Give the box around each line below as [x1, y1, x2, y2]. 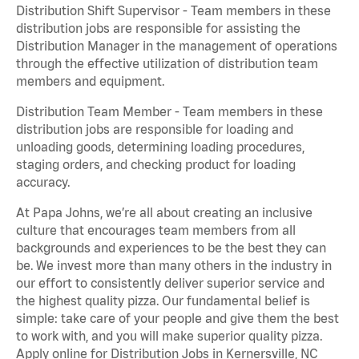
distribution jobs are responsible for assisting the [16, 21, 301, 36]
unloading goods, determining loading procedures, [16, 139, 305, 155]
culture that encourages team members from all [16, 223, 296, 238]
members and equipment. [16, 74, 164, 89]
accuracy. [16, 175, 70, 190]
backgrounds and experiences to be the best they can [16, 240, 326, 256]
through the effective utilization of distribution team [16, 56, 318, 71]
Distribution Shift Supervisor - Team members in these [16, 3, 331, 18]
